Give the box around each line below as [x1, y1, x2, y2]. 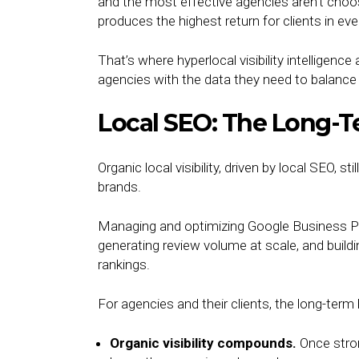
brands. [98, 179, 141, 195]
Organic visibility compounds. [110, 335, 300, 351]
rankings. [98, 256, 150, 272]
